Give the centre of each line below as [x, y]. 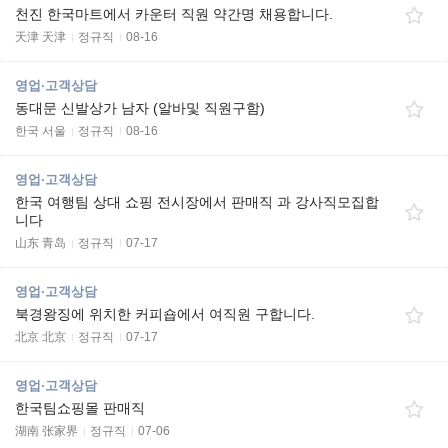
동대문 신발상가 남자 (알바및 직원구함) [140, 108]
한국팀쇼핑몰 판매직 [80, 408]
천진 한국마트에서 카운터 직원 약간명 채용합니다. [174, 14]
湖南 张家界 [46, 431]
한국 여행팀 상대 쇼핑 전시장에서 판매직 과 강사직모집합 [197, 202]
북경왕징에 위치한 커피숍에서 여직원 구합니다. [165, 314]
